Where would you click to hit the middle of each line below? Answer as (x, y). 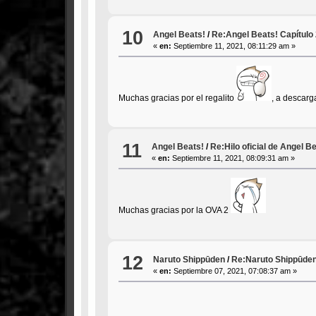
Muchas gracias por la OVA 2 (174, 211)
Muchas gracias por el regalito (177, 98)
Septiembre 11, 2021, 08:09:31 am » (233, 158)
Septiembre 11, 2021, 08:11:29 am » (234, 45)
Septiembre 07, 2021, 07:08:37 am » (235, 271)
